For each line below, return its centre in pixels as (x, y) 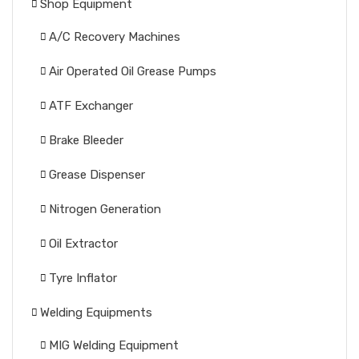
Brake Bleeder (86, 140)
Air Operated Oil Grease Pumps (133, 71)
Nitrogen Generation (105, 209)
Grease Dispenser (97, 175)
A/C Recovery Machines (115, 37)
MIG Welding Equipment (114, 345)
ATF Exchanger (91, 106)
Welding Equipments (96, 313)
